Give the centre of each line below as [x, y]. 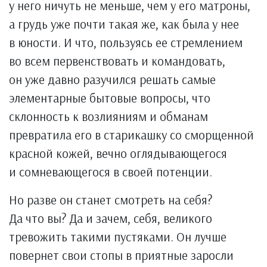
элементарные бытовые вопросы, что [110, 97]
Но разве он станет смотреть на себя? [111, 199]
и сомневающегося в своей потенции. [111, 171]
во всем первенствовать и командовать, [117, 60]
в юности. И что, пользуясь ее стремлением [126, 42]
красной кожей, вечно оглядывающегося [118, 153]
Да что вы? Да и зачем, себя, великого [111, 218]
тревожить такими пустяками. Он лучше [118, 236]
